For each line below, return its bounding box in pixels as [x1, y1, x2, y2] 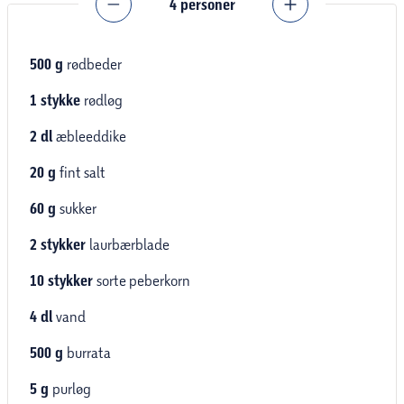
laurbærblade [89, 235, 170, 253]
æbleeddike [56, 127, 126, 145]
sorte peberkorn [96, 271, 190, 289]
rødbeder [67, 55, 122, 73]
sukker [60, 199, 96, 217]
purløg [52, 380, 91, 398]
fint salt [60, 163, 106, 181]
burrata [67, 344, 111, 362]
